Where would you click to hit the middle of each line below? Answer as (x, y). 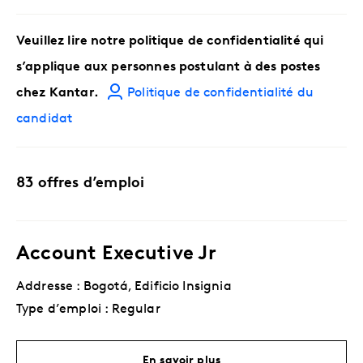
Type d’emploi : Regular (88, 310)
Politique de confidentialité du (221, 94)
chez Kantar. (59, 94)
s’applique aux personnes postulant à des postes (169, 68)
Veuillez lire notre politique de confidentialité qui (170, 42)
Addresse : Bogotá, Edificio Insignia (124, 287)
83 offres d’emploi (81, 184)
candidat (45, 120)
